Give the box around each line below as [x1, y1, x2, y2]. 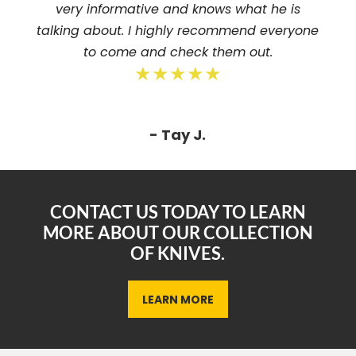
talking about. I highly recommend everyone [37, 21, 319, 41]
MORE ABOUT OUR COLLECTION [42, 222, 313, 244]
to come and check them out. [83, 43, 273, 62]
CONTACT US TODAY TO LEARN [49, 201, 306, 223]
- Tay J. [149, 125, 207, 145]
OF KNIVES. [130, 242, 226, 265]
